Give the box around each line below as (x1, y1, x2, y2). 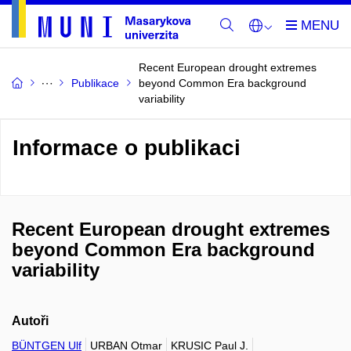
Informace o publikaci (13, 136, 241, 160)
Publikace (71, 77, 119, 89)
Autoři (12, 314, 49, 327)
